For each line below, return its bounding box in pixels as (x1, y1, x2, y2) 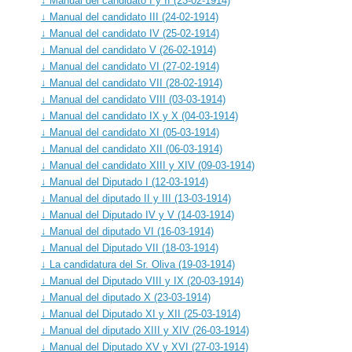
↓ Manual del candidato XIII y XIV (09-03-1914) (41, 159, 255, 171)
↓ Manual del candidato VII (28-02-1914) (41, 76, 222, 89)
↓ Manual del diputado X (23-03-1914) (41, 291, 211, 303)
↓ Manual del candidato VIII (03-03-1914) (41, 93, 225, 105)
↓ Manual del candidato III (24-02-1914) (41, 10, 218, 23)
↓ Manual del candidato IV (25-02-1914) (41, 27, 219, 39)
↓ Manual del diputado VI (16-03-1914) (41, 225, 214, 237)
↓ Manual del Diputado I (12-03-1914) (41, 175, 208, 188)
